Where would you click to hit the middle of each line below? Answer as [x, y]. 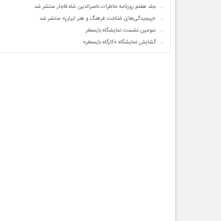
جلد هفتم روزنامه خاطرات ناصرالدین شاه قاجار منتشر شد [95, 7]
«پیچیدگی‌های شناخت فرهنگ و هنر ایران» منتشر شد [98, 19]
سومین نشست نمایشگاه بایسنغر [121, 31]
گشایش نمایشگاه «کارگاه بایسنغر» [119, 42]
